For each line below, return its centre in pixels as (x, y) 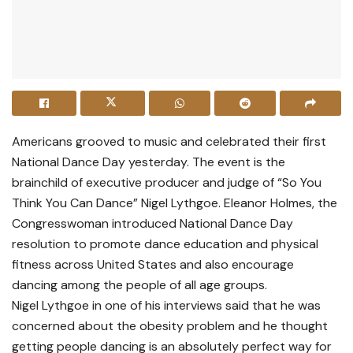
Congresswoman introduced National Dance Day (152, 224)
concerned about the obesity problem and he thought (170, 326)
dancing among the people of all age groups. (139, 285)
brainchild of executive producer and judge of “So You (167, 183)
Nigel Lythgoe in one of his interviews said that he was (166, 306)
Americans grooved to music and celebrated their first (169, 141)
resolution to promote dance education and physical (165, 244)
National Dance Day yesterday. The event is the (149, 162)
